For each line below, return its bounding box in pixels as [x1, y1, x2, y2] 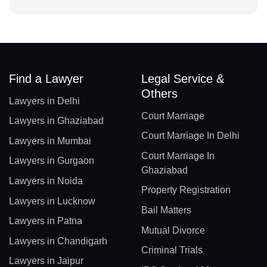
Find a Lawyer [9, 72, 83, 85]
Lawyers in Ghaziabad [9, 116, 104, 126]
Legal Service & [141, 72, 224, 85]
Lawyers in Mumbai [9, 135, 91, 146]
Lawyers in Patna [9, 216, 82, 226]
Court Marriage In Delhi [141, 131, 240, 141]
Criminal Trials [141, 245, 203, 256]
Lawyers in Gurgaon [9, 156, 94, 166]
